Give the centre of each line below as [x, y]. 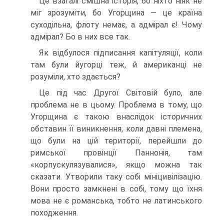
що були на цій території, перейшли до [116, 140]
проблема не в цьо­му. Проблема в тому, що [116, 104]
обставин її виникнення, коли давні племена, [116, 128]
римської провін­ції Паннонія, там [116, 152]
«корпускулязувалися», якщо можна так [116, 164]
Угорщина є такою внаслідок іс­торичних [116, 116]
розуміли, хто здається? [75, 76]
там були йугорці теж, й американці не [116, 64]
